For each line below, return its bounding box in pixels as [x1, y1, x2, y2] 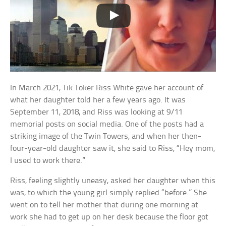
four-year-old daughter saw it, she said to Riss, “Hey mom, [10, 144, 215, 153]
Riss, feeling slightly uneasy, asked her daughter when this [10, 177, 216, 186]
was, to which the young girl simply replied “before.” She [10, 189, 207, 198]
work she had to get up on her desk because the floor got [10, 213, 209, 222]
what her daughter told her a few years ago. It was [10, 96, 186, 105]
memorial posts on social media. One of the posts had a [10, 120, 204, 129]
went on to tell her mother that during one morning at [10, 201, 199, 210]
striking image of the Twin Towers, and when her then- [10, 132, 202, 141]
